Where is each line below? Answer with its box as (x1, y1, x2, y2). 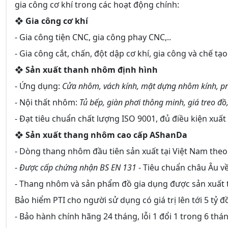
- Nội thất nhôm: (15, 96, 79, 108)
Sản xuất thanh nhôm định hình (25, 64, 158, 75)
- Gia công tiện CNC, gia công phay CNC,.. (15, 31, 171, 43)
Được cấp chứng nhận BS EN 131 (19, 161, 136, 173)
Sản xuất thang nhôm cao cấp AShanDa (25, 129, 187, 140)
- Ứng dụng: (15, 80, 62, 92)
